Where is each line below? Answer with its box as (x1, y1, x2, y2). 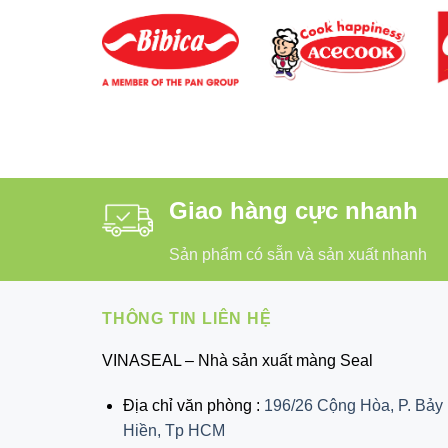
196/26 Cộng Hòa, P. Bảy (263, 397, 443, 415)
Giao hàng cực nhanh (169, 196, 418, 224)
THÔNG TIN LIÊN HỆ (102, 309, 272, 327)
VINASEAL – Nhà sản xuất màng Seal (102, 351, 373, 369)
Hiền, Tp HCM (122, 422, 225, 440)
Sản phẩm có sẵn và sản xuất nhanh (169, 245, 427, 263)
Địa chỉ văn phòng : (122, 397, 264, 415)
